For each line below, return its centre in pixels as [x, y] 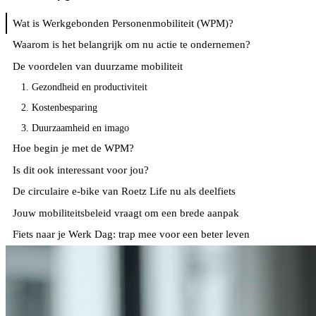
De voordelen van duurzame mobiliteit [98, 66]
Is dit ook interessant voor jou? [81, 170]
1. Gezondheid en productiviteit [84, 87]
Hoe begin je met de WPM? [73, 148]
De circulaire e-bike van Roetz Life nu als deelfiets [124, 192]
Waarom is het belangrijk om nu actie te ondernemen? [132, 45]
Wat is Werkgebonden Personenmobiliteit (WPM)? [123, 23]
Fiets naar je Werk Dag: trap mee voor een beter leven [131, 235]
